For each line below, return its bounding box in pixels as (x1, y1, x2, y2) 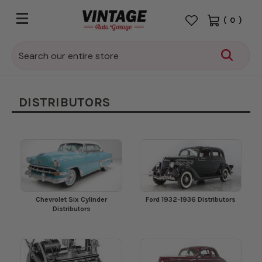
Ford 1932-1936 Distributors (146, 195, 236, 204)
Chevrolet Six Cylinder (36, 195, 107, 204)
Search (12, 43, 48, 56)
